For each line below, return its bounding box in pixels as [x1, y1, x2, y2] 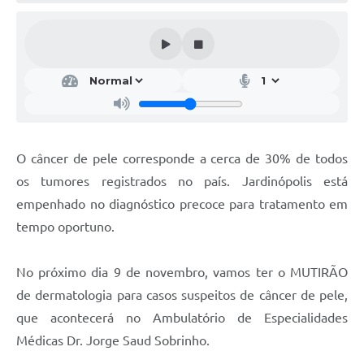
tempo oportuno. [16, 219, 115, 235]
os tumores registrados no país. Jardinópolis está [16, 174, 348, 189]
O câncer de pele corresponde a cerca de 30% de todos [16, 151, 348, 167]
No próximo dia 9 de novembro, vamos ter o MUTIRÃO [16, 265, 348, 280]
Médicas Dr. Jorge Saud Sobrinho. [16, 333, 210, 349]
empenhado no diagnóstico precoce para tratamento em [16, 197, 348, 212]
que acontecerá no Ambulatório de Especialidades [16, 310, 348, 326]
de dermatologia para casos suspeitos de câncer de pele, [16, 288, 348, 303]
